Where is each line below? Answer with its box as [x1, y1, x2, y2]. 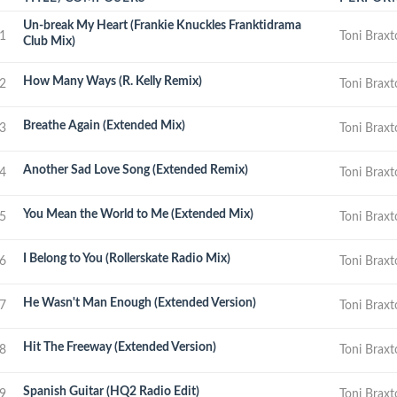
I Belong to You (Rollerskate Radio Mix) [23, 252, 231, 265]
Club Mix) [23, 35, 76, 48]
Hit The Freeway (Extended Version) [23, 340, 217, 354]
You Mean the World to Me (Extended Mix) [23, 207, 254, 221]
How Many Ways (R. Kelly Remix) [23, 74, 203, 88]
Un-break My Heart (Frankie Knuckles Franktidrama [23, 19, 302, 32]
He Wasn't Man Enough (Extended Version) [23, 296, 257, 309]
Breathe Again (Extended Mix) [23, 119, 186, 132]
